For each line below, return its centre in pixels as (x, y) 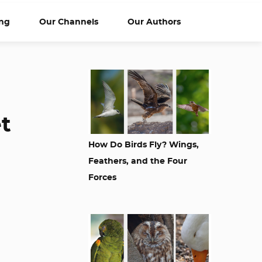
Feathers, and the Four (138, 161)
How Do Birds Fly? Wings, (144, 145)
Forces (102, 178)
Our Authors (154, 22)
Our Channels (69, 22)
